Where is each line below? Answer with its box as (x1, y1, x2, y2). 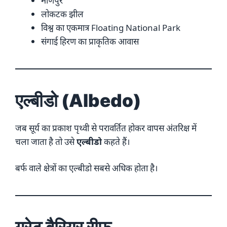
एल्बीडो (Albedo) (15, 89, 141, 111)
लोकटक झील (41, 8, 84, 20)
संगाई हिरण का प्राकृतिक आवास (41, 35, 139, 47)
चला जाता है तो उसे (15, 135, 77, 147)
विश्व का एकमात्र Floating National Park (41, 21, 180, 33)
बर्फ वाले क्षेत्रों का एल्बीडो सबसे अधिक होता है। (15, 162, 158, 174)
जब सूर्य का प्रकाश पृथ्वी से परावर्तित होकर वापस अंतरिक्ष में (15, 122, 197, 134)
